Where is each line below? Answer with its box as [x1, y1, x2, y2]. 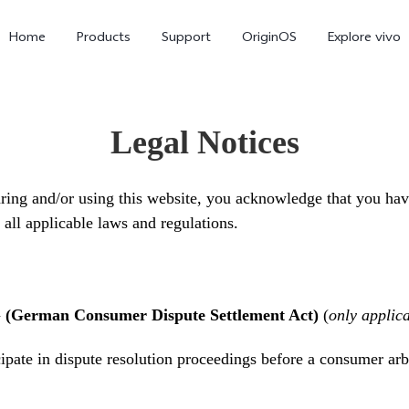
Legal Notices [110, 124, 299, 161]
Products [76, 27, 131, 50]
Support [162, 27, 211, 50]
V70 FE [64, 293, 109, 316]
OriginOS [241, 27, 297, 50]
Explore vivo [327, 27, 402, 50]
